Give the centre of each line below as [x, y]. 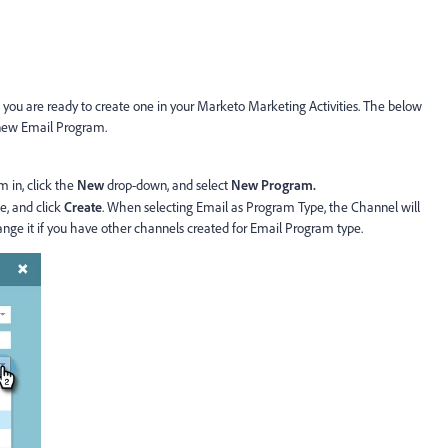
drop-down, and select [167, 185]
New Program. [273, 184]
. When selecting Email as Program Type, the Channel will [261, 207]
